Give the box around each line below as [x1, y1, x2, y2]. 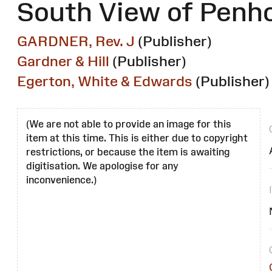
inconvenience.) [26, 174, 97, 186]
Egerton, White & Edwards [17, 73, 192, 90]
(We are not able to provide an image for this [26, 118, 231, 130]
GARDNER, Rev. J [17, 33, 135, 50]
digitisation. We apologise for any [26, 160, 178, 172]
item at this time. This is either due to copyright [26, 132, 248, 144]
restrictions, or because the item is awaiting [26, 146, 229, 158]
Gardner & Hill [17, 53, 109, 70]
